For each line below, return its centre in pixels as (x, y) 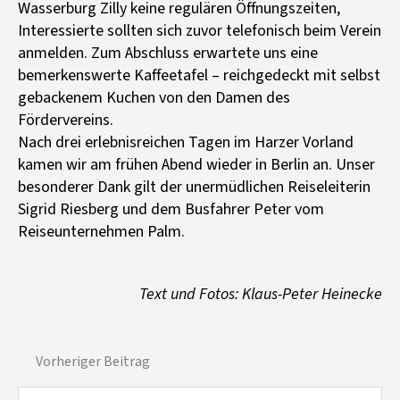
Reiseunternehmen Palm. (101, 231)
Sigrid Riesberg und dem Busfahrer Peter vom (171, 209)
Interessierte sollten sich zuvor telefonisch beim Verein (200, 30)
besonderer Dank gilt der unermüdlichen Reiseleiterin (194, 187)
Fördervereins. (66, 120)
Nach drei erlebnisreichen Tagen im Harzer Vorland (186, 142)
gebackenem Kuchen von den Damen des (154, 97)
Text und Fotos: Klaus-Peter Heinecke (261, 294)
